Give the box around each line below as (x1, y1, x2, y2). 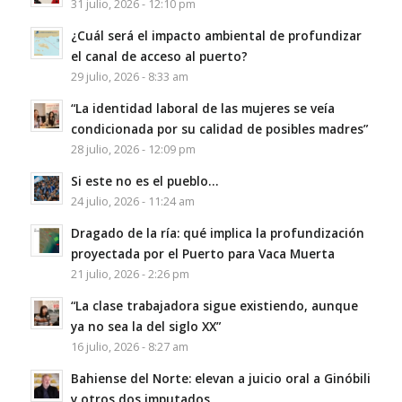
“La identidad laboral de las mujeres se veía (70, 99, 335, 117)
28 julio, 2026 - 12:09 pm (70, 141, 196, 157)
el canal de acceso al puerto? (70, 47, 248, 65)
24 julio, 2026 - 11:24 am (70, 193, 195, 209)
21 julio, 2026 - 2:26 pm (70, 266, 189, 282)
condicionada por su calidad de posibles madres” (70, 119, 368, 137)
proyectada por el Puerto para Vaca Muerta (70, 244, 335, 262)
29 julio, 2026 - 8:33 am (70, 68, 188, 84)
